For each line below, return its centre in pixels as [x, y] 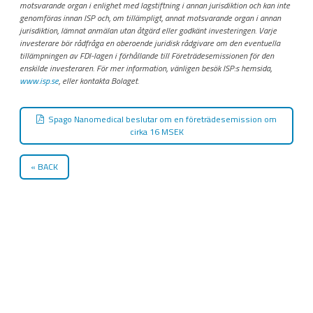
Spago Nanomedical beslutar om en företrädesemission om [163, 119]
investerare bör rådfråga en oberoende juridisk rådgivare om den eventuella [150, 43]
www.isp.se [39, 81]
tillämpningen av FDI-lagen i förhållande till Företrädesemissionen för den [147, 56]
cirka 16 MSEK [156, 132]
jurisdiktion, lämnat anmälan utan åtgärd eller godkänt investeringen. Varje [148, 31]
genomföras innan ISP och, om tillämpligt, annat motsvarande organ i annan [150, 18]
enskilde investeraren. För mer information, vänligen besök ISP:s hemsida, [146, 68]
